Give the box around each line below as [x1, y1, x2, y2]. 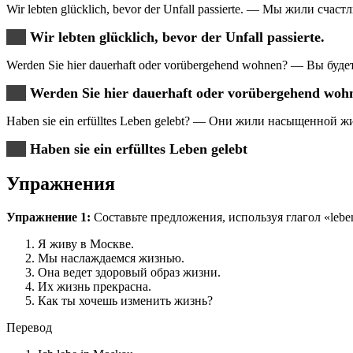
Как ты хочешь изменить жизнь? [38, 294, 213, 308]
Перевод [6, 321, 52, 335]
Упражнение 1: [6, 210, 91, 225]
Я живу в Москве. [38, 237, 134, 251]
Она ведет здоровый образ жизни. [38, 266, 221, 280]
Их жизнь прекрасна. [38, 280, 151, 294]
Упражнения [6, 173, 115, 195]
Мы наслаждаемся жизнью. [38, 251, 184, 266]
